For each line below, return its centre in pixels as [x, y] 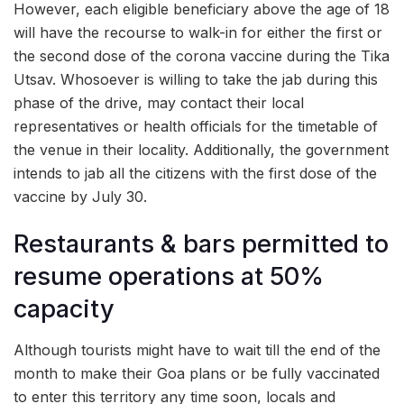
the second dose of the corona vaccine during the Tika [202, 55]
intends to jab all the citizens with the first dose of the [195, 173]
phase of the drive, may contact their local [159, 102]
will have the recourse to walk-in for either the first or [198, 32]
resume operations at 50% [169, 277]
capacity [64, 309]
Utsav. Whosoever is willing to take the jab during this [196, 79]
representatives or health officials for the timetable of [196, 126]
